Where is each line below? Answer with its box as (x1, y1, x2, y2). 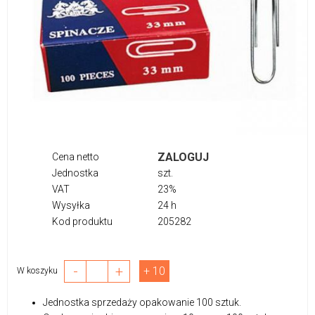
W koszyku (17, 266, 64, 276)
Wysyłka (52, 199, 90, 211)
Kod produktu (52, 215, 112, 227)
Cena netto (52, 150, 99, 162)
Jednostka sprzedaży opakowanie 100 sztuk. (43, 296, 243, 308)
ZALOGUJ (157, 150, 209, 164)
